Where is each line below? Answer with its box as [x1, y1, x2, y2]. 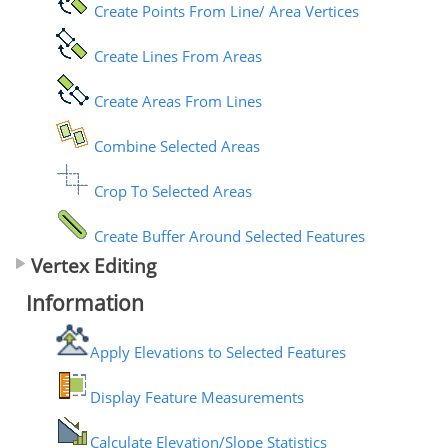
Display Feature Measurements [89, 387, 304, 408]
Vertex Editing [30, 252, 156, 280]
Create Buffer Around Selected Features [89, 226, 365, 247]
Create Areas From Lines [89, 91, 262, 112]
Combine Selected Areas [89, 136, 260, 157]
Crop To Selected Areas [89, 181, 252, 202]
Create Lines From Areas [89, 46, 262, 67]
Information [25, 289, 144, 318]
